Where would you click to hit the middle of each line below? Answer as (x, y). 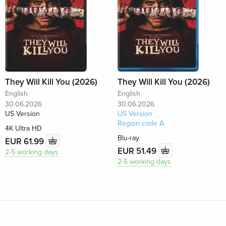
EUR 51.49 (138, 151)
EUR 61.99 (26, 141)
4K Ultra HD (24, 129)
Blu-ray (128, 138)
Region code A (140, 124)
